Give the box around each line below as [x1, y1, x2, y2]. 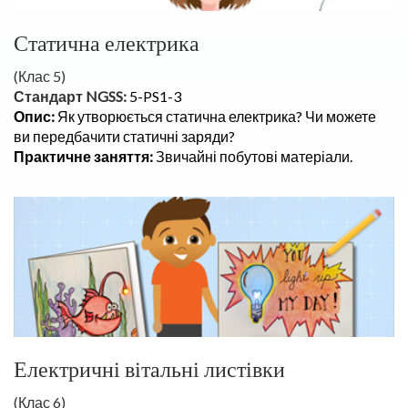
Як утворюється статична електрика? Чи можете [57, 107, 376, 125]
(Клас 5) [14, 67, 66, 85]
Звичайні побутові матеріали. [156, 148, 352, 165]
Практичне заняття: [14, 148, 156, 165]
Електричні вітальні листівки [14, 356, 285, 382]
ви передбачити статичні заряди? [14, 127, 235, 145]
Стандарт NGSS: [14, 87, 127, 105]
